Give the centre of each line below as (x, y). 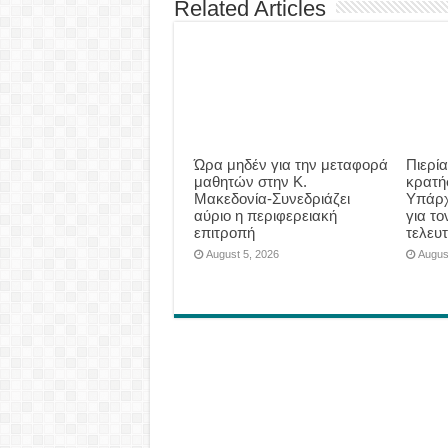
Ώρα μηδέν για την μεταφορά (290, 164)
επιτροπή (224, 232)
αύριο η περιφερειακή (265, 215)
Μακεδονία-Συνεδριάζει (271, 198)
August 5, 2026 (242, 253)
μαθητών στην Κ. (250, 181)
